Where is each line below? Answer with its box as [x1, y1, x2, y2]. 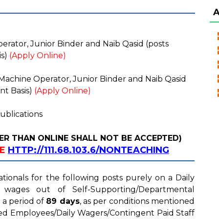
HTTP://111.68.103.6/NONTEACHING [8, 145, 169, 155]
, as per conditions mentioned [79, 197, 195, 206]
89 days [46, 197, 80, 206]
